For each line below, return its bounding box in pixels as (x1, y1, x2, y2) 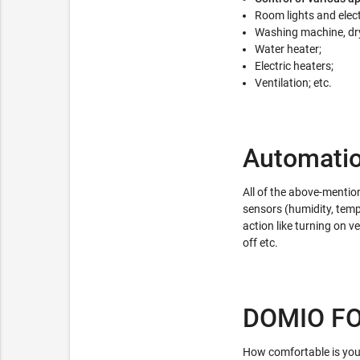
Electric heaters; (255, 59, 333, 73)
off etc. (243, 236, 278, 250)
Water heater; (255, 43, 321, 56)
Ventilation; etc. (255, 76, 332, 90)
